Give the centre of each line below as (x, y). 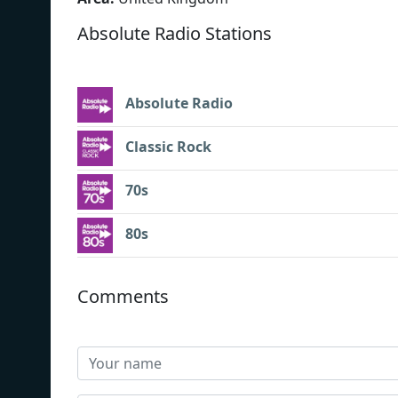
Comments (123, 296)
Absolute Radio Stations (175, 33)
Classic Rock (168, 147)
